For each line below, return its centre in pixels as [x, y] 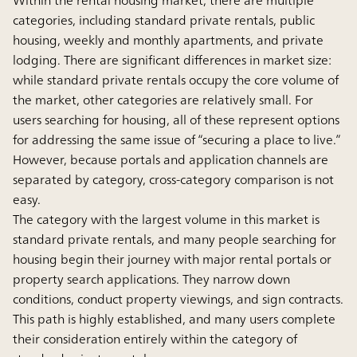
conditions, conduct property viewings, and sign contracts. [178, 298]
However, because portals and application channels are [171, 159]
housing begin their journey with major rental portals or [172, 259]
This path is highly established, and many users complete [174, 318]
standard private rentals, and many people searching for [175, 239]
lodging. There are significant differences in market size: [172, 59]
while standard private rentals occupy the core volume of [176, 79]
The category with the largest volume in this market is [166, 219]
